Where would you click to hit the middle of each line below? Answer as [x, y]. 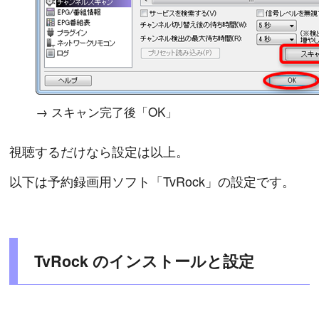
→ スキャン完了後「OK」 [107, 111]
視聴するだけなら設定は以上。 [99, 151]
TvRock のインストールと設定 [144, 261]
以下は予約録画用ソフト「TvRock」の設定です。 [152, 181]
